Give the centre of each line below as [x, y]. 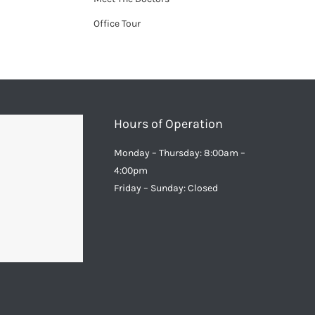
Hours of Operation [169, 124]
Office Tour [117, 23]
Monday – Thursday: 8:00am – [180, 153]
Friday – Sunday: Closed [166, 188]
